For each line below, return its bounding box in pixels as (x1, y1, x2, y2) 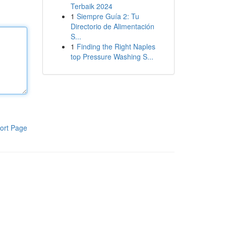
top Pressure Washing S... (70, 51, 153, 62)
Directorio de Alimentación (70, 21, 154, 31)
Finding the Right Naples (76, 41, 155, 51)
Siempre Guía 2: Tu (76, 11, 139, 21)
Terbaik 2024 (70, 1, 112, 11)
